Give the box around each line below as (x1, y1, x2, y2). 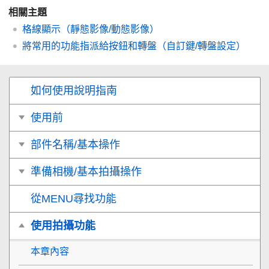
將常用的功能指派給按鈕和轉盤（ (22, 40, 166, 51)
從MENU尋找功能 (31, 192, 116, 205)
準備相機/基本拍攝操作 (31, 165, 142, 178)
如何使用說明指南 (31, 84, 117, 97)
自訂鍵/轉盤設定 (166, 40, 236, 51)
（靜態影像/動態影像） (61, 23, 159, 34)
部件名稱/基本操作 (31, 138, 120, 151)
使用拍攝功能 (31, 219, 95, 232)
